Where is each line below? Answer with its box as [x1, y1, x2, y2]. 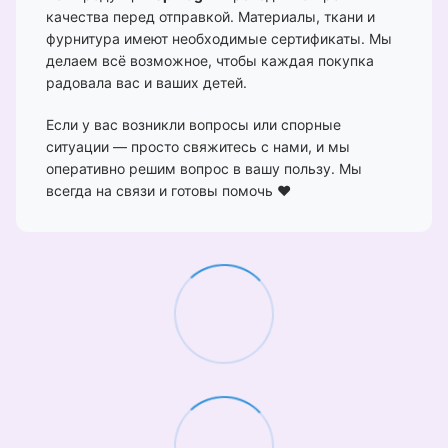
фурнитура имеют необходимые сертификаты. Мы [46, 29, 392, 47]
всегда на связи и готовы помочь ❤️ [46, 181, 291, 199]
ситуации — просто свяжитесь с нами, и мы [46, 137, 350, 155]
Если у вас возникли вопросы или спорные [46, 115, 341, 133]
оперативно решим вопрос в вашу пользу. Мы [46, 159, 362, 177]
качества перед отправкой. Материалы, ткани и [46, 7, 375, 25]
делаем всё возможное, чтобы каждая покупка [46, 51, 374, 69]
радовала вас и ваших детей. [46, 73, 247, 91]
